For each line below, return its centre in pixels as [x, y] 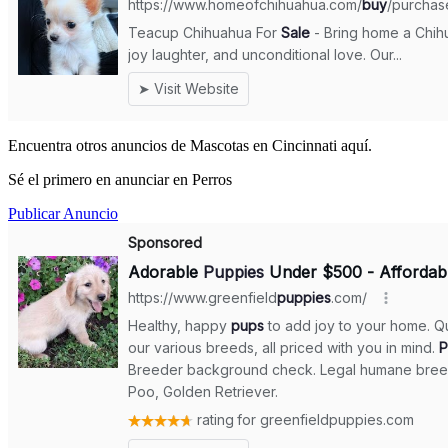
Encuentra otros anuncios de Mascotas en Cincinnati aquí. [190, 146]
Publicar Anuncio [63, 214]
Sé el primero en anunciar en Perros [120, 180]
